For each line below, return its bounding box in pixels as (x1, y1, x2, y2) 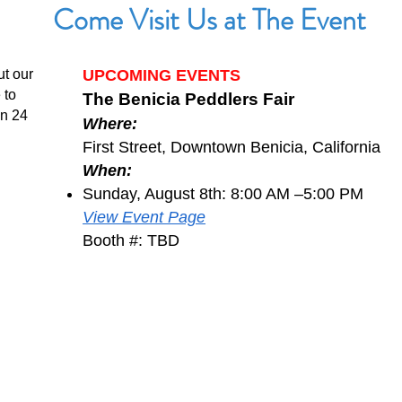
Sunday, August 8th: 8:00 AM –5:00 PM (83, 185, 364, 204)
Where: (83, 115, 138, 134)
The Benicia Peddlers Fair (83, 90, 295, 109)
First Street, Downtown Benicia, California (83, 138, 381, 157)
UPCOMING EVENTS (83, 66, 241, 85)
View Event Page (83, 208, 206, 227)
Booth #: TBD (83, 232, 180, 250)
